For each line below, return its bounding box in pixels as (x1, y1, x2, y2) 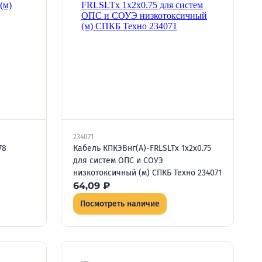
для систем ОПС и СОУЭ (73, 156, 163, 166)
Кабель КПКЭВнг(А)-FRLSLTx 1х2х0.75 (73, 143, 211, 153)
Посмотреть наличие (80, 199, 160, 209)
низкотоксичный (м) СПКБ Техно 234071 (73, 168, 222, 178)
